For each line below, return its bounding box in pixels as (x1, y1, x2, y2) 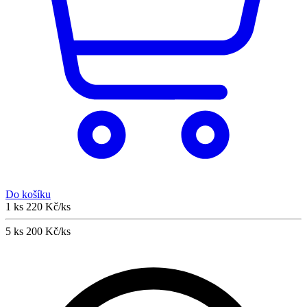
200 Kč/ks (26, 225, 71, 237)
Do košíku (5, 188, 51, 200)
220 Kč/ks (26, 200, 71, 212)
